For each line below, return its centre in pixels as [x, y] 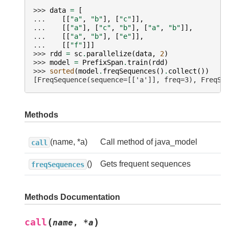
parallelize [109, 54]
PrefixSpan [103, 63]
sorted [62, 71]
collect [182, 71]
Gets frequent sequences [145, 164]
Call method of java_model [149, 142]
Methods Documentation [72, 197]
